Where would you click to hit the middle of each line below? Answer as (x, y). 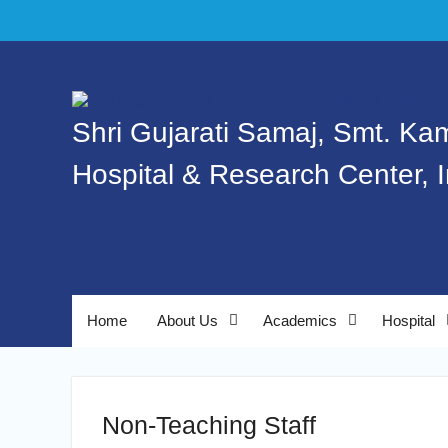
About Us (187, 320)
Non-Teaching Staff (209, 425)
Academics (300, 320)
